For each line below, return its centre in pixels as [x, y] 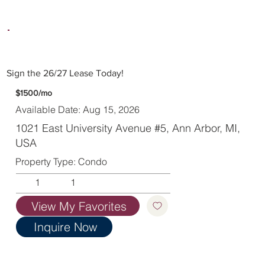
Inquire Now [65, 227]
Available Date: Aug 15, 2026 [78, 109]
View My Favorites [79, 206]
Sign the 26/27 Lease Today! [65, 73]
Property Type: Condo [62, 162]
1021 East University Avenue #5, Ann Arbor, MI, [128, 128]
